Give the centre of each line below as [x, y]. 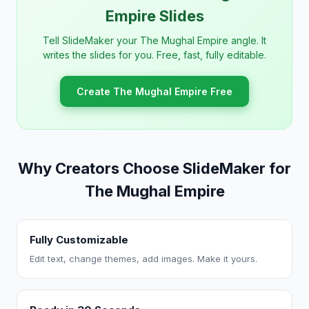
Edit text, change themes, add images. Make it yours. [143, 259]
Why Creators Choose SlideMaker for [154, 168]
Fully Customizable [79, 240]
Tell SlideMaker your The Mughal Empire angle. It [154, 40]
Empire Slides [154, 16]
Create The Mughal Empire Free [154, 91]
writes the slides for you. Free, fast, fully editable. [154, 55]
